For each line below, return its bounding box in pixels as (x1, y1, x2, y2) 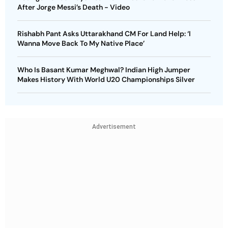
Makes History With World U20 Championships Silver (17, 75, 195, 84)
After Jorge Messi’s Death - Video (17, 3, 130, 12)
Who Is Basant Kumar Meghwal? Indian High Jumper (17, 65, 190, 75)
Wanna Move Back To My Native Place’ (17, 39, 145, 48)
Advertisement (92, 123, 136, 131)
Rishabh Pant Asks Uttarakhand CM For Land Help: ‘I (17, 29, 191, 39)
